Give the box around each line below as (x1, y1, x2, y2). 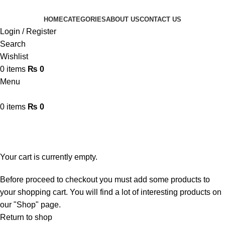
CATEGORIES (63, 16, 106, 23)
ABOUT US (106, 16, 140, 23)
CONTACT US (140, 16, 181, 23)
